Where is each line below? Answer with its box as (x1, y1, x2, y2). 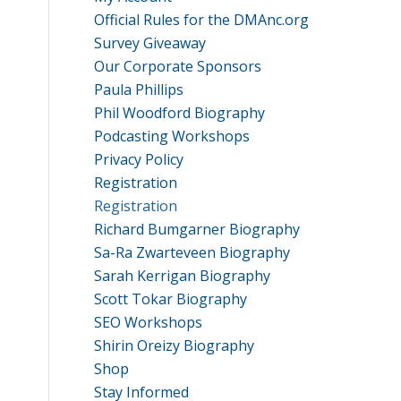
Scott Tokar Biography (94, 289, 248, 309)
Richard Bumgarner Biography (94, 219, 301, 239)
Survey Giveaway (94, 33, 207, 53)
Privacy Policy (94, 149, 184, 169)
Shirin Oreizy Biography (94, 336, 255, 355)
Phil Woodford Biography (94, 103, 266, 123)
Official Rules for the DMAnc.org (94, 10, 310, 30)
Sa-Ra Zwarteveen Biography (94, 243, 291, 262)
